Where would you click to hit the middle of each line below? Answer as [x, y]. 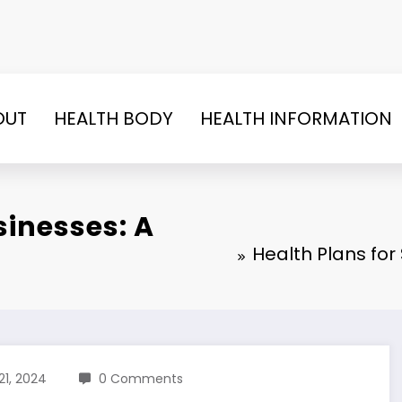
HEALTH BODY [114, 118]
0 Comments [141, 378]
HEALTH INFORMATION [296, 118]
